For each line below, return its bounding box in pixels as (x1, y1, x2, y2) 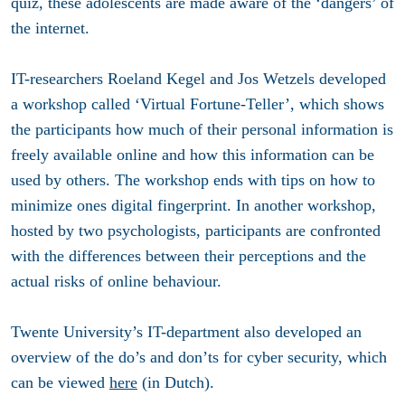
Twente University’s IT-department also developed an (11, 322, 362, 341)
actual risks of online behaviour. (11, 271, 221, 290)
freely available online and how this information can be (11, 145, 374, 164)
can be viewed (11, 372, 109, 391)
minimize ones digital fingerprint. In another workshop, (11, 195, 376, 214)
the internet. (11, 18, 89, 37)
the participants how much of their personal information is (11, 119, 393, 138)
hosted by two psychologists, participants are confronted (11, 221, 381, 240)
